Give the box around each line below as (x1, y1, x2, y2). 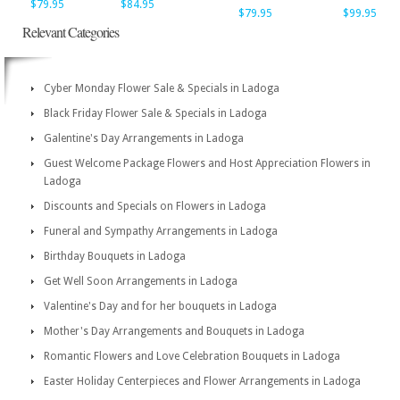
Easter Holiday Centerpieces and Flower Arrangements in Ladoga (44, 375, 361, 387)
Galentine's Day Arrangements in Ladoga (44, 132, 244, 145)
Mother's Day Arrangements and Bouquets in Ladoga (44, 325, 304, 337)
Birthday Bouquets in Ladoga (44, 250, 186, 262)
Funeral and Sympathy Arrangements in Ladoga (44, 225, 278, 237)
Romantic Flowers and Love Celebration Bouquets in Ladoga (44, 350, 340, 362)
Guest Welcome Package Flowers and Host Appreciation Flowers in (44, 157, 371, 170)
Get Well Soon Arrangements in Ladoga (44, 275, 237, 287)
